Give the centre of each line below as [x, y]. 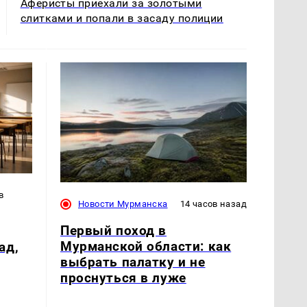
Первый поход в [114, 231]
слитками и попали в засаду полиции [122, 19]
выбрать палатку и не [133, 262]
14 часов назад [213, 204]
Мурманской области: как [146, 247]
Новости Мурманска [123, 204]
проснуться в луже [123, 278]
